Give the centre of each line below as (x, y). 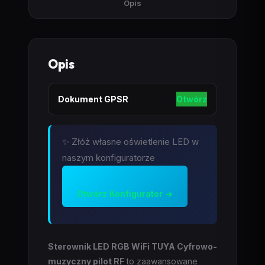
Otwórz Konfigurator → (125, 194)
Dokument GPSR (93, 99)
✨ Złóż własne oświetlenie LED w (130, 142)
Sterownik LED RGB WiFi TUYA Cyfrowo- (132, 246)
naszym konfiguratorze (109, 158)
